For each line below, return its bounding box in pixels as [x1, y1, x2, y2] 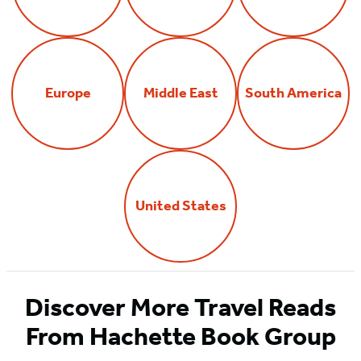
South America [245, 84, 342, 102]
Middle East [143, 84, 218, 102]
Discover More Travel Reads [25, 292, 336, 323]
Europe [44, 84, 91, 102]
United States [135, 197, 226, 214]
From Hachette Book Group [25, 321, 336, 352]
